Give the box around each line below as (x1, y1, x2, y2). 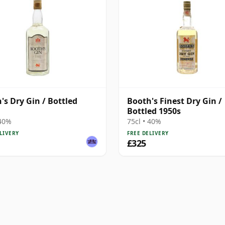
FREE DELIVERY (127, 129, 169, 137)
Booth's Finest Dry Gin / (127, 95, 222, 106)
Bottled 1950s (127, 105, 181, 117)
